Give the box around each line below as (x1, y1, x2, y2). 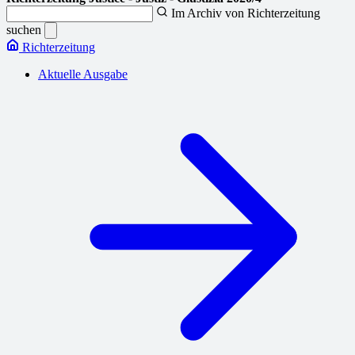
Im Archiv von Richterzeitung (171, 6, 320, 21)
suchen (6, 23, 44, 37)
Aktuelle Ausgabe (38, 67, 128, 82)
